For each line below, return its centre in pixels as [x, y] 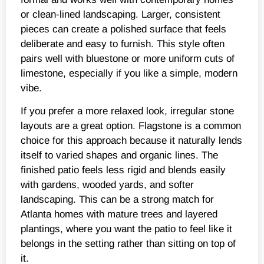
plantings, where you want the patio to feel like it [126, 229]
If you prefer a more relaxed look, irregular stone [127, 111]
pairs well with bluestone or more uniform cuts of [128, 59]
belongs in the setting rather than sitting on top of [128, 244]
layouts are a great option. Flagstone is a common [131, 126]
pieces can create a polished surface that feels [123, 29]
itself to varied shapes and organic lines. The [119, 156]
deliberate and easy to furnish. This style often [123, 44]
